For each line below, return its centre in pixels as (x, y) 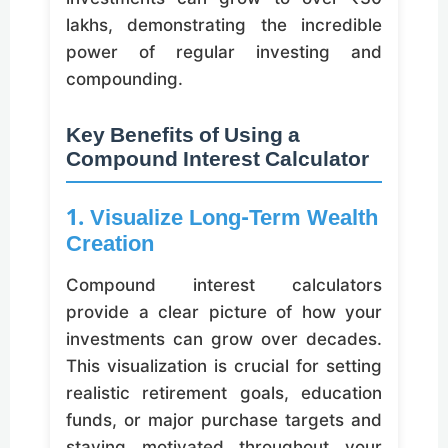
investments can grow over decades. (224, 338)
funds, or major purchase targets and (224, 419)
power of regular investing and (224, 52)
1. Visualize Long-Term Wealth (222, 220)
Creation (110, 246)
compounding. (124, 79)
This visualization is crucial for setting (224, 365)
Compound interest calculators (224, 284)
